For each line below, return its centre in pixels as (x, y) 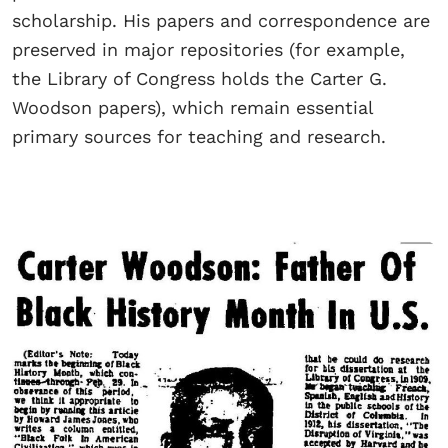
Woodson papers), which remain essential (192, 107)
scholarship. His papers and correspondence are (221, 20)
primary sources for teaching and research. (202, 136)
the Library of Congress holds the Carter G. (199, 78)
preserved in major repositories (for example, (208, 49)
